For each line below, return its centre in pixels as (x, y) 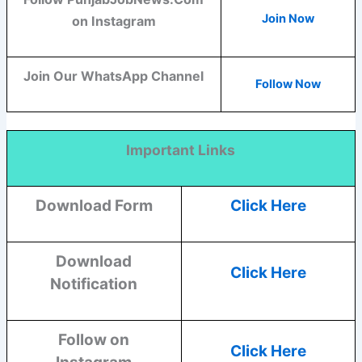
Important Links (181, 150)
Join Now (288, 19)
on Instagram (114, 21)
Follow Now (288, 84)
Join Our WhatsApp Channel (114, 76)
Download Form (94, 206)
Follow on (94, 340)
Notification (94, 284)
